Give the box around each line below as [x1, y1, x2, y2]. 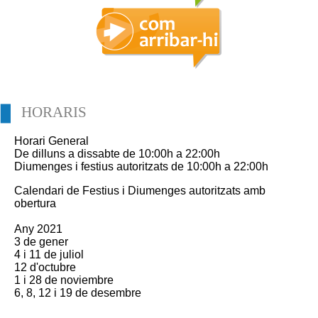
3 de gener [14, 235, 68, 248]
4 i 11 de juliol [14, 248, 84, 261]
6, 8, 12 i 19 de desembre [14, 286, 141, 299]
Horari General [14, 134, 89, 147]
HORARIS [21, 103, 87, 121]
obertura [14, 197, 56, 209]
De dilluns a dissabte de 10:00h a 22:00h [14, 147, 220, 160]
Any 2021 [14, 222, 62, 235]
